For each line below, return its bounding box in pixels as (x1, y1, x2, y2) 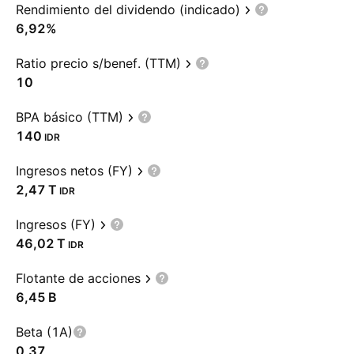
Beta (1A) (16, 324, 73, 340)
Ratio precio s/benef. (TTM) (16, 55, 181, 71)
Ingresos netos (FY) (16, 163, 133, 179)
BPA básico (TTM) (16, 109, 123, 125)
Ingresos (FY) (16, 217, 96, 232)
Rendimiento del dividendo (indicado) (16, 2, 240, 17)
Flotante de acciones (16, 270, 141, 286)
